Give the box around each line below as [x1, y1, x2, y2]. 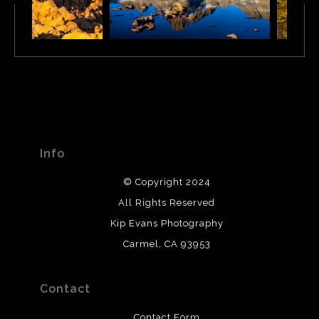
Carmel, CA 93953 [122, 239, 211, 250]
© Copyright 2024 [122, 177, 211, 188]
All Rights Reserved [118, 197, 215, 209]
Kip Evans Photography [110, 218, 224, 229]
